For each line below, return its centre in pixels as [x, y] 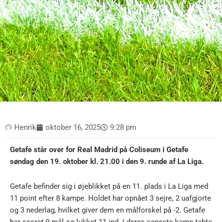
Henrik [25, 128]
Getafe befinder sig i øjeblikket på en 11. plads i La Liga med [109, 186]
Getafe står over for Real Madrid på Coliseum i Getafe [99, 150]
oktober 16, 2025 [73, 128]
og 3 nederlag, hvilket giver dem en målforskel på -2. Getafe [108, 210]
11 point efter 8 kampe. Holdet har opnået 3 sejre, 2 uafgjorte [111, 198]
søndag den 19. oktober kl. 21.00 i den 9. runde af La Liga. [107, 162]
